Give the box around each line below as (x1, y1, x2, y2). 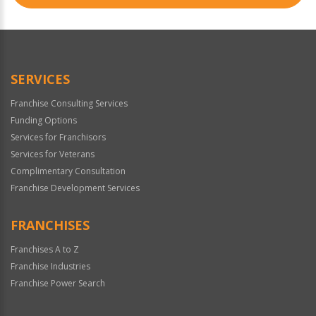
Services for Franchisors (11, 130, 106, 143)
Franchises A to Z (11, 243, 79, 255)
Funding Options (11, 114, 77, 126)
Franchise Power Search (11, 276, 105, 289)
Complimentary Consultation (11, 164, 126, 177)
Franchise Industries (11, 260, 90, 272)
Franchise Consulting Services (11, 97, 128, 109)
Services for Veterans (11, 147, 95, 160)
